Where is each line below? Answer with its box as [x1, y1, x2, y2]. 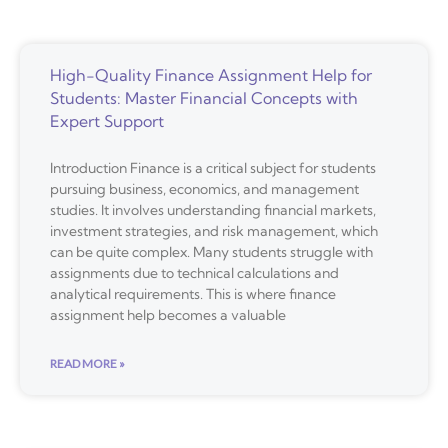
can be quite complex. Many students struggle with [50, 243, 373, 262]
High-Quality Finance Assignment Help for [50, 65, 372, 86]
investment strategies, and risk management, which [50, 222, 378, 241]
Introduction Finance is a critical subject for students [50, 159, 376, 178]
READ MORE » [50, 356, 125, 372]
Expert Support [50, 111, 164, 132]
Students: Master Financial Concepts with [50, 88, 358, 109]
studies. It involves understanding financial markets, [50, 201, 376, 220]
